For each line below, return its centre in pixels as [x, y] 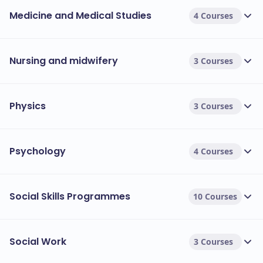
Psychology [38, 151]
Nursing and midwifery [64, 61]
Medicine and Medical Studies [80, 16]
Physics [28, 106]
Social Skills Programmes [70, 196]
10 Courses [215, 196]
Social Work [38, 242]
